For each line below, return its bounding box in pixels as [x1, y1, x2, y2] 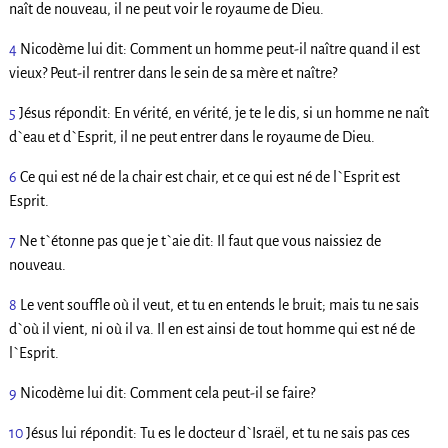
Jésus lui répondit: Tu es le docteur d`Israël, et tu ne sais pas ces [25, 424, 410, 441]
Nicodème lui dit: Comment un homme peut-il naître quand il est [19, 40, 420, 57]
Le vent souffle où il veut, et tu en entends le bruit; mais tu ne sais [19, 296, 419, 313]
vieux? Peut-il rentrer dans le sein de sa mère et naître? [8, 64, 337, 81]
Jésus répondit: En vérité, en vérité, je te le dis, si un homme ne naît [18, 104, 429, 121]
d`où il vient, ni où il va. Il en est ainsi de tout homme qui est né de [8, 320, 415, 337]
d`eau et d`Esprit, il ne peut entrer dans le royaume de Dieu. [8, 128, 375, 145]
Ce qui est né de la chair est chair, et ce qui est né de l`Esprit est [19, 168, 400, 185]
